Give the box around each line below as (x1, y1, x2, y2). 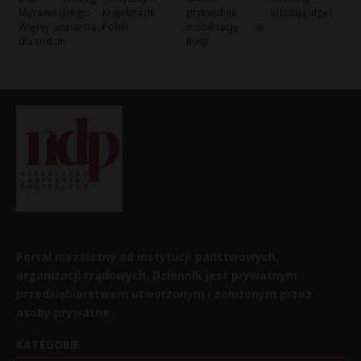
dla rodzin (19, 35, 65, 49)
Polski (102, 20, 130, 35)
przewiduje (186, 6, 238, 20)
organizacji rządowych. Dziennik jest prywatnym (16, 267, 297, 283)
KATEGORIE (16, 336, 80, 352)
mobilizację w (186, 20, 263, 35)
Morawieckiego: (19, 6, 90, 20)
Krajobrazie (102, 6, 156, 20)
